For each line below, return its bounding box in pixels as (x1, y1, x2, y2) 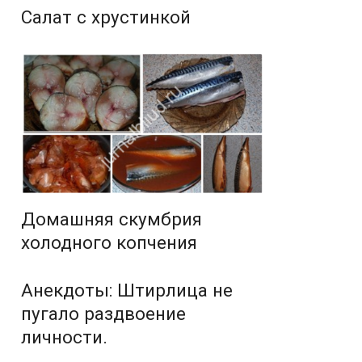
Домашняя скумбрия (21, 208, 202, 230)
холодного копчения (21, 232, 197, 254)
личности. (21, 326, 107, 348)
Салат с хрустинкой (21, 6, 191, 27)
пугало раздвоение (21, 303, 186, 325)
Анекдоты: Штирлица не (21, 280, 233, 301)
